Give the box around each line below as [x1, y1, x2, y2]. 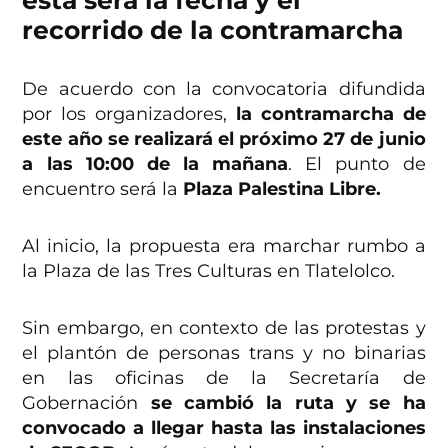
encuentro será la [22, 177, 184, 200]
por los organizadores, [22, 102, 236, 125]
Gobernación [22, 391, 139, 414]
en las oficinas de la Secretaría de [22, 366, 426, 389]
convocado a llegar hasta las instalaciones [22, 416, 426, 439]
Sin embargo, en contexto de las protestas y [22, 316, 426, 339]
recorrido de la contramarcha [22, 14, 404, 45]
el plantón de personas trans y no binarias [22, 341, 426, 364]
